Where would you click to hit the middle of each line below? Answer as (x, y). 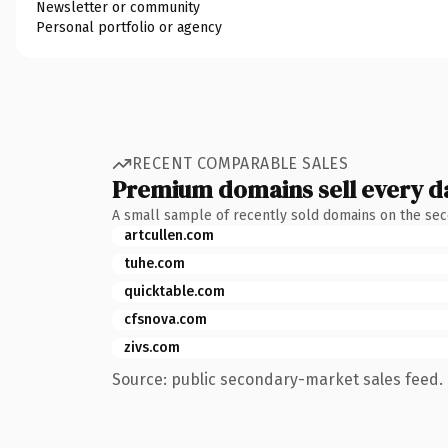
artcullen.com (169, 235)
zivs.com (152, 347)
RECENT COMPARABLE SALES (240, 163)
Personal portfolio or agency (129, 27)
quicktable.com (174, 291)
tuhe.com (154, 263)
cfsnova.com (165, 319)
